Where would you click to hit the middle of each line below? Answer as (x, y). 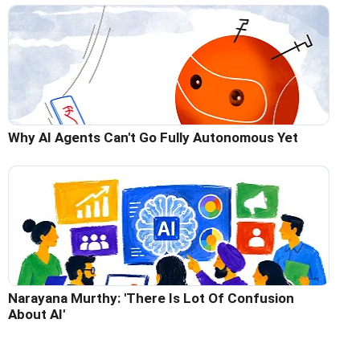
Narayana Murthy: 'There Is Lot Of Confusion (151, 298)
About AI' (37, 314)
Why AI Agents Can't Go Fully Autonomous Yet (153, 137)
